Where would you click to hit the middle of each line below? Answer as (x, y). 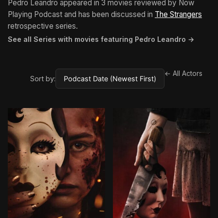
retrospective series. (43, 26)
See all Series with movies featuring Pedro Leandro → (101, 39)
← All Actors (183, 73)
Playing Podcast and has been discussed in (81, 14)
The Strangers (178, 14)
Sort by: (43, 78)
